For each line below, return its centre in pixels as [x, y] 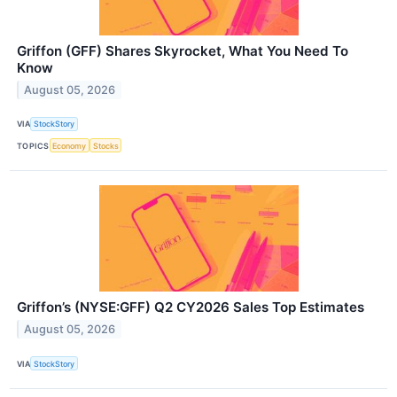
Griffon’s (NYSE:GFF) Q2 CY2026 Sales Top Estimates [191, 307]
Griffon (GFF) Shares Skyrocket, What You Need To [183, 51]
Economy [70, 145]
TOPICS [33, 145]
